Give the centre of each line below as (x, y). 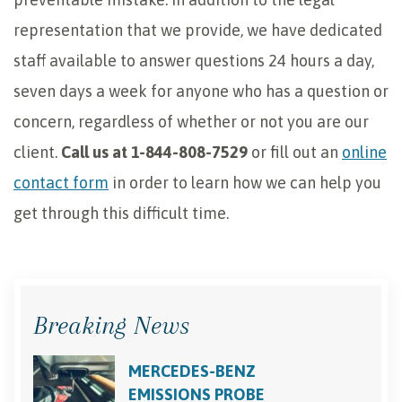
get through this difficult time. (121, 214)
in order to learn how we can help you (245, 183)
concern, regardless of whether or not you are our (191, 122)
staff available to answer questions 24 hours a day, (194, 61)
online (364, 153)
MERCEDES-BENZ (192, 371)
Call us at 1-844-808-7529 (154, 153)
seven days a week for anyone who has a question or (201, 92)
